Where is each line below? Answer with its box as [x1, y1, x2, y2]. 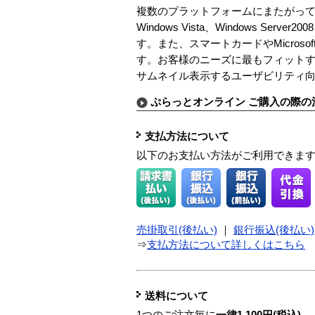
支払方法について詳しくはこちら [147, 239, 305, 251]
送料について [145, 290, 208, 302]
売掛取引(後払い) [136, 224, 217, 236]
